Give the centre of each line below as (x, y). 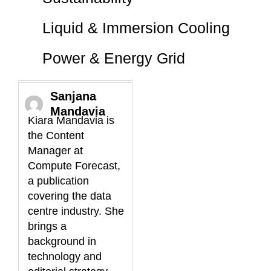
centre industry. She (76, 211)
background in (62, 242)
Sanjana (73, 96)
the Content (56, 136)
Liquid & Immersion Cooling (136, 28)
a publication (58, 181)
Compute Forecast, (74, 166)
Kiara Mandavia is (71, 121)
